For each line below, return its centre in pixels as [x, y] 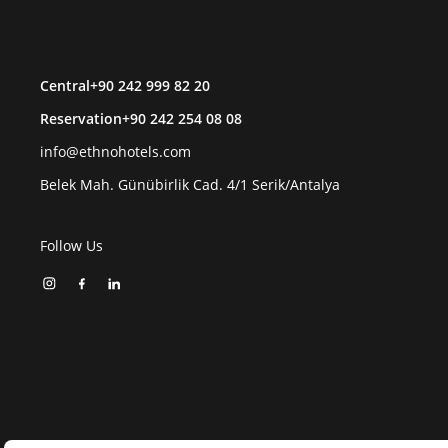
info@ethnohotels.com [115, 151]
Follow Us [71, 245]
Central [65, 85]
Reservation [81, 118]
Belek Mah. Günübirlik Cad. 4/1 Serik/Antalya [190, 184]
